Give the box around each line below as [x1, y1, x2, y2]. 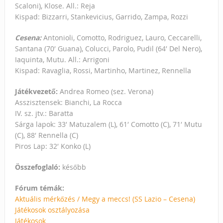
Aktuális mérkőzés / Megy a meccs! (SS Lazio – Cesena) [14, 194, 195, 204]
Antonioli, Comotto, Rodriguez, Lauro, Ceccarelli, [43, 33, 202, 43]
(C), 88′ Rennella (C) [14, 130, 78, 140]
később [60, 162, 86, 172]
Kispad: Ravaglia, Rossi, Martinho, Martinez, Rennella [14, 66, 191, 76]
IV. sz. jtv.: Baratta [14, 109, 73, 118]
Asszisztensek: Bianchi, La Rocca [14, 98, 122, 108]
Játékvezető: [14, 87, 60, 97]
